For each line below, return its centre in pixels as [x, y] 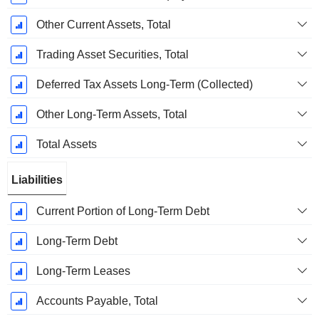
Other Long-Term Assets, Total [111, 115]
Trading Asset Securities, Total [112, 55]
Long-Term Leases [83, 271]
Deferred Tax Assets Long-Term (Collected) [144, 85]
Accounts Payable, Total [97, 301]
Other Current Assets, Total [103, 25]
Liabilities [37, 180]
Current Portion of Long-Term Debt [122, 211]
